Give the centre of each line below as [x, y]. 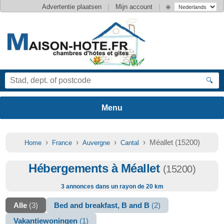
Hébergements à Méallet [96, 168]
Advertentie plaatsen [72, 6]
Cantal [129, 143]
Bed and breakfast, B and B [103, 205]
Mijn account [134, 6]
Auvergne [96, 143]
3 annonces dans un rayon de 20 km [112, 186]
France [62, 143]
